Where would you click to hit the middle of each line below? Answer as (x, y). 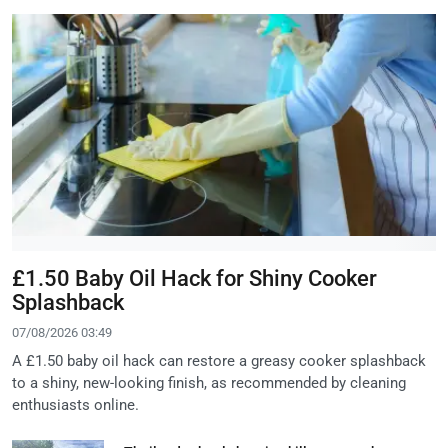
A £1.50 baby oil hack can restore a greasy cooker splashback (219, 360)
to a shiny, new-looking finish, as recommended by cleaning (209, 382)
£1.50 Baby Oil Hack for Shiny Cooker (194, 278)
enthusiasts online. (75, 404)
